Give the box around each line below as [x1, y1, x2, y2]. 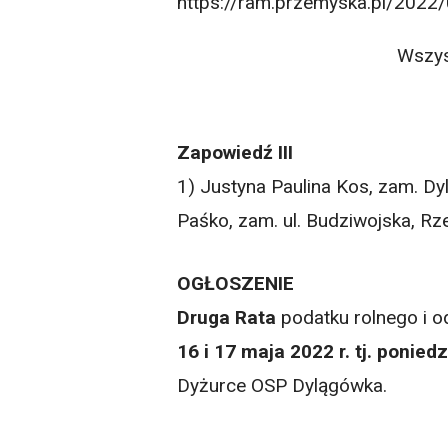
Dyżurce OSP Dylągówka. [177, 373, 388, 397]
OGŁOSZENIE [177, 271, 295, 295]
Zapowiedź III [177, 140, 294, 164]
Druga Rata [177, 305, 277, 329]
